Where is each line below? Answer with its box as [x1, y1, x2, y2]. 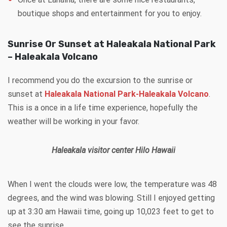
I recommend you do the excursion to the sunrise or [8, 75, 193, 85]
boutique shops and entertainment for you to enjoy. [18, 8, 202, 18]
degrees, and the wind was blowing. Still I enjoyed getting [8, 193, 215, 203]
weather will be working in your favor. [8, 116, 139, 126]
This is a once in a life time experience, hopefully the [8, 102, 198, 112]
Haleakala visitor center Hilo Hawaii [52, 145, 175, 155]
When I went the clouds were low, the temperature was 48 [8, 179, 217, 189]
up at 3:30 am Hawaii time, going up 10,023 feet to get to [8, 206, 214, 216]
